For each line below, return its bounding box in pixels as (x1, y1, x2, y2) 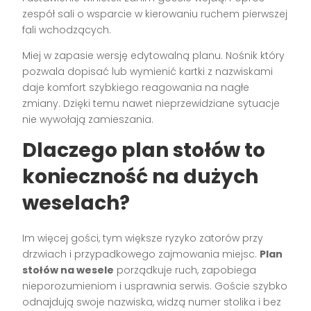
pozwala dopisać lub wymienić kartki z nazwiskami (22, 64, 274, 78)
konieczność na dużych (22, 162, 259, 190)
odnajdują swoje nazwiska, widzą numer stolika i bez (22, 294, 282, 309)
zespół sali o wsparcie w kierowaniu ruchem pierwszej (22, 6, 288, 21)
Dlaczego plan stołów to (22, 136, 266, 164)
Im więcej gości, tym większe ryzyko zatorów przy (22, 230, 264, 245)
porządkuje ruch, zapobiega (114, 262, 257, 277)
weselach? (22, 189, 131, 217)
